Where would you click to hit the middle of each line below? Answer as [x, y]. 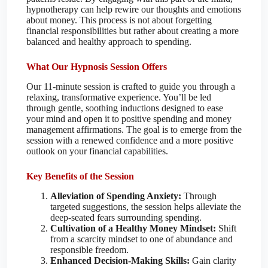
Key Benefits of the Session [80, 176]
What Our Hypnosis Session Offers [97, 66]
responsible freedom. [89, 249]
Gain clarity [213, 260]
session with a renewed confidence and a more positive [130, 140]
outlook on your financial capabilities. [97, 151]
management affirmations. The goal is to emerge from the [134, 129]
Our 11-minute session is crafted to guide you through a [131, 86]
